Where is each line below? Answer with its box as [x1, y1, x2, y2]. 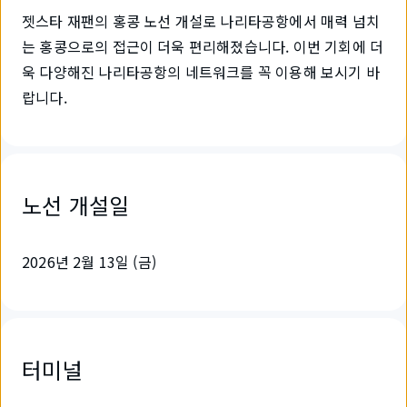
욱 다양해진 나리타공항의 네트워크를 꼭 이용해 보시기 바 [22, 61, 380, 83]
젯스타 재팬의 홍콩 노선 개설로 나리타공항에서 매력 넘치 [22, 10, 380, 32]
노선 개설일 [22, 189, 130, 221]
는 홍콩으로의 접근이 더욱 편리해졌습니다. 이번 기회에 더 [22, 35, 384, 57]
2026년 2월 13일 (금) [22, 251, 157, 273]
